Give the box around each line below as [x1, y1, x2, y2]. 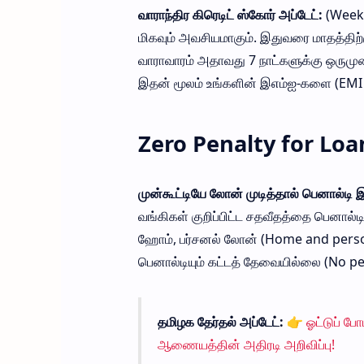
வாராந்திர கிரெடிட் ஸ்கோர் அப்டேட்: [137, 6, 323, 24]
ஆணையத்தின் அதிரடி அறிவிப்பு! [157, 336, 335, 354]
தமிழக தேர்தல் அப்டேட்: [157, 313, 287, 331]
